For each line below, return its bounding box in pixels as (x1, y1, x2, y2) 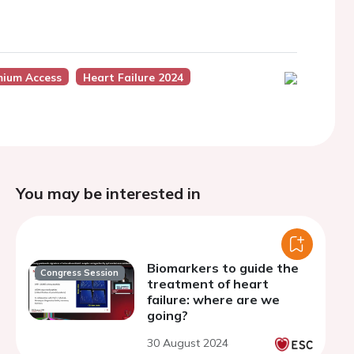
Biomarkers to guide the (147, 260, 299, 276)
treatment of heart (147, 276, 269, 292)
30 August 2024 (147, 336, 228, 350)
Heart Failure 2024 (82, 70, 183, 84)
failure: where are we (147, 292, 280, 307)
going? (147, 307, 188, 323)
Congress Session (40, 267, 119, 279)
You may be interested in (16, 183, 201, 203)
